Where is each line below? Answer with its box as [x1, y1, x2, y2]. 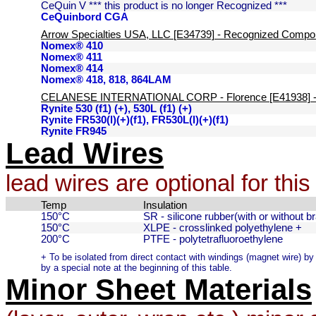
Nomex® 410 [41, 40, 103, 51]
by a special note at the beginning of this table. [41, 262, 232, 273]
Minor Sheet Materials [6, 273, 312, 306]
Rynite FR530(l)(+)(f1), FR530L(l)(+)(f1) [41, 114, 229, 126]
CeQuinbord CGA [41, 11, 128, 23]
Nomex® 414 [41, 63, 103, 74]
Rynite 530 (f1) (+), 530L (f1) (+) [41, 103, 192, 114]
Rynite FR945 [41, 126, 107, 137]
